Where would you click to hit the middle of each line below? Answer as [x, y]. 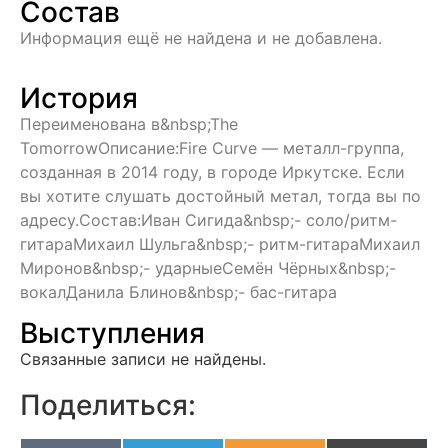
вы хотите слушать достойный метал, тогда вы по [220, 196]
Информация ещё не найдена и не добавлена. [201, 38]
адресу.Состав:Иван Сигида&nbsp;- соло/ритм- [208, 220]
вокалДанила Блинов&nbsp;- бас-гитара [178, 292]
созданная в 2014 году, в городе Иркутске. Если [212, 172]
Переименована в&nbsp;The [129, 124]
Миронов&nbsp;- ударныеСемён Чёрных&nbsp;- [208, 268]
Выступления [112, 332]
